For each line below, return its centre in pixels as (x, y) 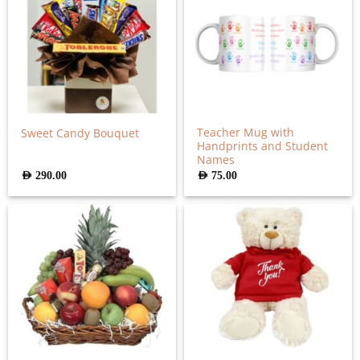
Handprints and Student (263, 146)
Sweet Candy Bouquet (80, 133)
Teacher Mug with (246, 133)
